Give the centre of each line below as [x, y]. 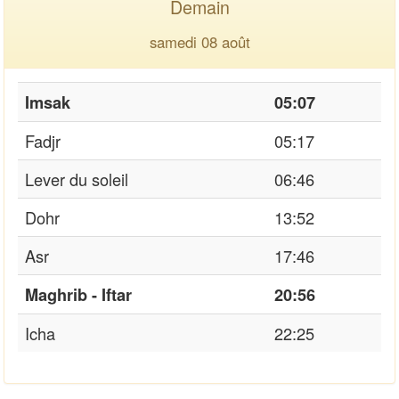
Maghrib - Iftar [78, 294]
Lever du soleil [77, 179]
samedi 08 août [199, 41]
